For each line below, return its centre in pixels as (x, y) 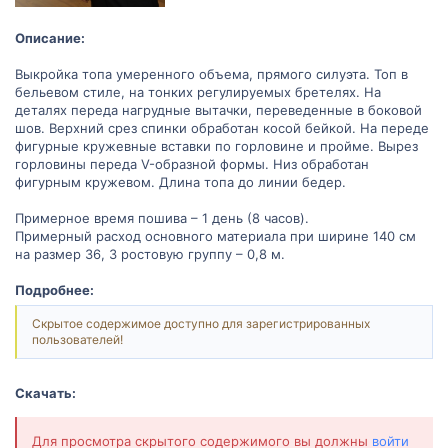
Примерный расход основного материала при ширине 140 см (215, 235)
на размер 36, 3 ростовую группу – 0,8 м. (150, 253)
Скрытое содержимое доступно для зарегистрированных (201, 324)
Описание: (50, 37)
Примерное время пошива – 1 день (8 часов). (162, 217)
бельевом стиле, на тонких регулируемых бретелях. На (198, 91)
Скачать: (45, 392)
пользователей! (77, 340)
